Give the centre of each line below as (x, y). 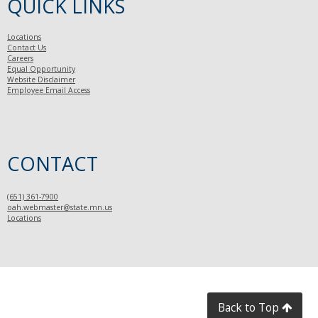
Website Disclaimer (41, 80)
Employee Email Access (49, 91)
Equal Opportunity (41, 69)
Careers (20, 59)
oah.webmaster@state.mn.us (60, 207)
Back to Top (250, 307)
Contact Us (27, 48)
